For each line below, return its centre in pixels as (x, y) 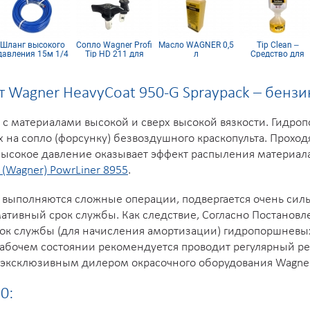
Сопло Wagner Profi (111, 45)
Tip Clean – (275, 45)
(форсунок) (275, 72)
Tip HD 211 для (111, 54)
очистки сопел (275, 63)
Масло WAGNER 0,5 (193, 45)
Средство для (275, 54)
